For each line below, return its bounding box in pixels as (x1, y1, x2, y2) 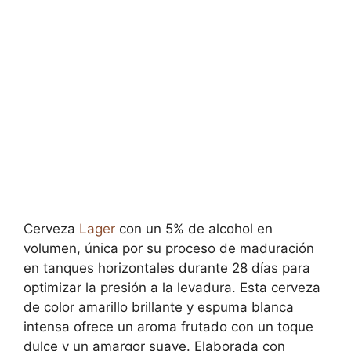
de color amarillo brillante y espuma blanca (24, 299, 294, 315)
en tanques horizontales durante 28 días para (24, 259, 310, 276)
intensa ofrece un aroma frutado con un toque (24, 318, 313, 335)
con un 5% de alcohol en (115, 220, 273, 237)
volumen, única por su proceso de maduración (24, 240, 314, 256)
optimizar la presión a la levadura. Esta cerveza (24, 279, 320, 295)
